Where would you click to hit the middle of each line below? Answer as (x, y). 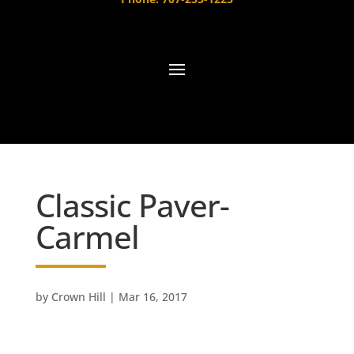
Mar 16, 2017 (153, 297)
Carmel (87, 237)
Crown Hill (78, 297)
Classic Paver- (132, 205)
